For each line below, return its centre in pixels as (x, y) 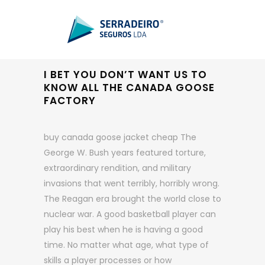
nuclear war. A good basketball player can (130, 214)
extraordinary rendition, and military (117, 168)
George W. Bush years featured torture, (125, 153)
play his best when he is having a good (123, 230)
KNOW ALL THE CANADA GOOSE (129, 88)
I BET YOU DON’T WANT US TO (125, 75)
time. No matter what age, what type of (126, 245)
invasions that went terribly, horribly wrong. (132, 183)
